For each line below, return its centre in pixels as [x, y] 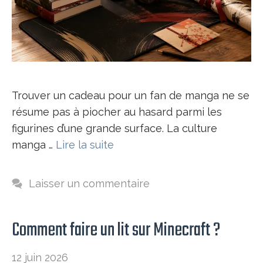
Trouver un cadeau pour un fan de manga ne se [131, 96]
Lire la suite [85, 145]
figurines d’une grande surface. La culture [114, 129]
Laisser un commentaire [89, 184]
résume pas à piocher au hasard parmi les [117, 112]
